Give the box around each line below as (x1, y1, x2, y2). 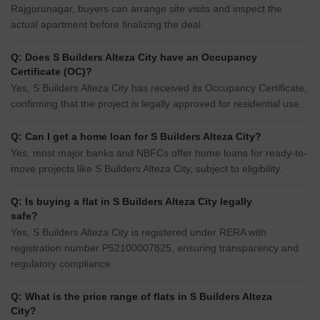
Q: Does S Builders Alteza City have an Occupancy (11, 51, 257, 64)
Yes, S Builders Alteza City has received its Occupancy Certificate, (11, 82, 307, 94)
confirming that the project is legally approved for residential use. (11, 98, 302, 110)
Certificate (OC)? (11, 66, 92, 78)
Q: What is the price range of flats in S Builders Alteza (11, 291, 272, 303)
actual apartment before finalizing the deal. (11, 19, 204, 31)
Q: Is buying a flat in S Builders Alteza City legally (11, 196, 252, 208)
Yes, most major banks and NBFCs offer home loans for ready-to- (11, 147, 307, 159)
